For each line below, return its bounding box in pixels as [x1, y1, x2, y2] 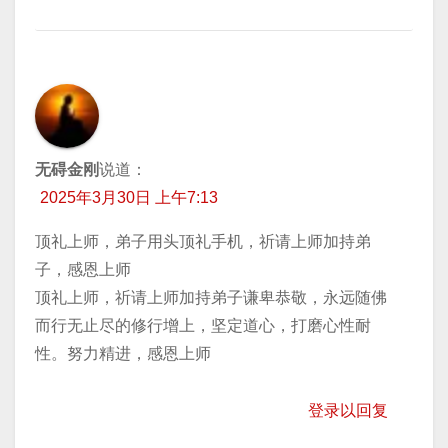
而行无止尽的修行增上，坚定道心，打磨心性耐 [35, 316, 371, 334]
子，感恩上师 [35, 260, 131, 278]
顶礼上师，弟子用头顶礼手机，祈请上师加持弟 [35, 232, 371, 250]
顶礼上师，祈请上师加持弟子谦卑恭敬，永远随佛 [35, 288, 387, 306]
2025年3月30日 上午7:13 [40, 188, 218, 206]
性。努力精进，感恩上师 [35, 344, 211, 362]
